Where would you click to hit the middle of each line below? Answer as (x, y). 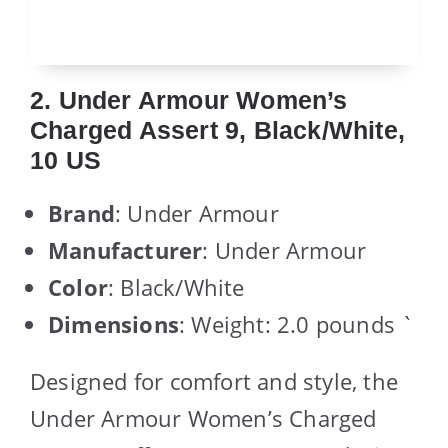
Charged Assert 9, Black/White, (218, 129)
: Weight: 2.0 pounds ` (297, 323)
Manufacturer (125, 249)
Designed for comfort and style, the (214, 380)
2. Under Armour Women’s (189, 99)
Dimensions (113, 323)
